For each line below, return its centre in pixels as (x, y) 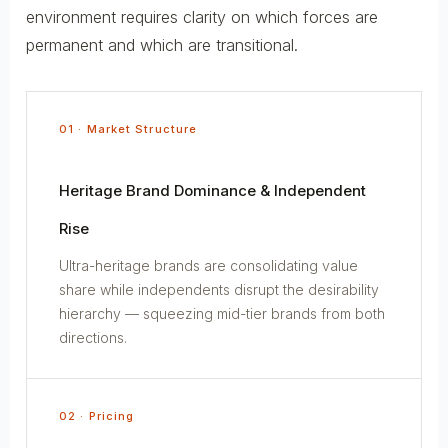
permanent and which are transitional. (162, 44)
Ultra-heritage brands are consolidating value (208, 265)
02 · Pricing (97, 415)
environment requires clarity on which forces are (202, 16)
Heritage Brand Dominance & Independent (212, 190)
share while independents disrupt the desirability (219, 289)
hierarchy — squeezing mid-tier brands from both (222, 313)
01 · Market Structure (128, 128)
